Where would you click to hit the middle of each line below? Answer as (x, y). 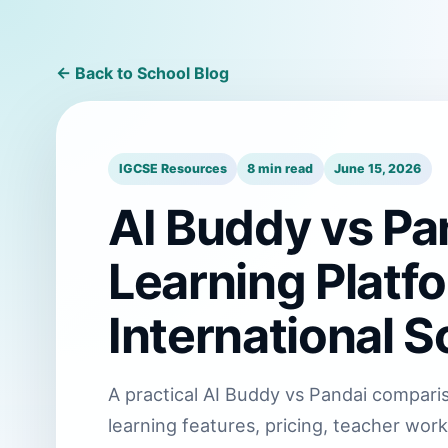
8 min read (280, 169)
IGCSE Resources (172, 169)
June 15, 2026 (378, 169)
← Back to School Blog (142, 72)
